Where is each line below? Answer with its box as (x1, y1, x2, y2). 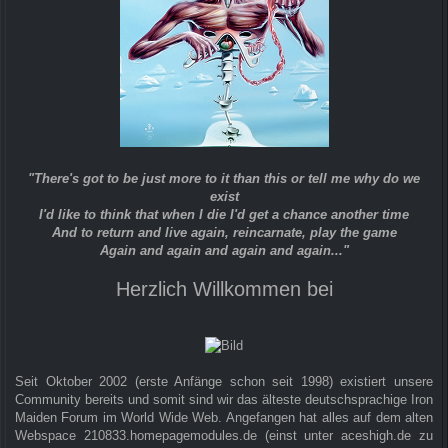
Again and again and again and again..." (99, 243, 349, 259)
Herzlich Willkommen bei (115, 278, 333, 301)
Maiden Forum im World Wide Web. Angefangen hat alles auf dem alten (15, 410, 433, 426)
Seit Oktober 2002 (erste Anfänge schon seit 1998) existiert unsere (15, 374, 433, 390)
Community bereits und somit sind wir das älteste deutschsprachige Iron (15, 392, 433, 408)
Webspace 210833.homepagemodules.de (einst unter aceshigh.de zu (15, 428, 433, 444)
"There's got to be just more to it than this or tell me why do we (28, 171, 420, 187)
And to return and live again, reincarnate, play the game (51, 225, 397, 241)
